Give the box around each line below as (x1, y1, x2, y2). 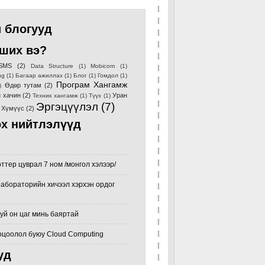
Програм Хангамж (56, 80, 128, 89)
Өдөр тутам (4, 82, 42, 89)
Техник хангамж (33, 92, 78, 99)
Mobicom (91, 63, 115, 69)
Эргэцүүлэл (36, 101, 98, 113)
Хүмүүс (1, 105, 24, 112)
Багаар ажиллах (15, 72, 63, 79)
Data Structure (30, 63, 74, 69)
